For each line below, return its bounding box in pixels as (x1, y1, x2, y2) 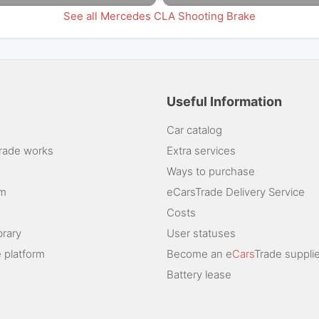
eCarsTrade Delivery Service (167, 184, 305, 199)
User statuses (167, 226, 236, 240)
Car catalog (167, 122, 222, 137)
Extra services (167, 143, 236, 157)
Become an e (167, 246, 232, 261)
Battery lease (167, 267, 231, 281)
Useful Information (167, 93, 282, 109)
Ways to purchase (167, 164, 255, 178)
